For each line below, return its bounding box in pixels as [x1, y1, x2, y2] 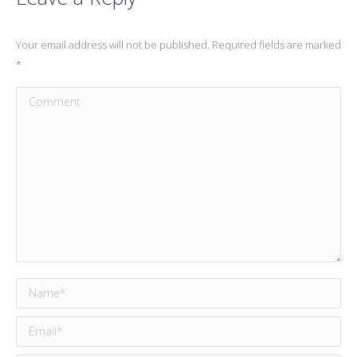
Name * [16, 281, 58, 298]
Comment [16, 90, 69, 107]
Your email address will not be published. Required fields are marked [16, 37, 341, 53]
